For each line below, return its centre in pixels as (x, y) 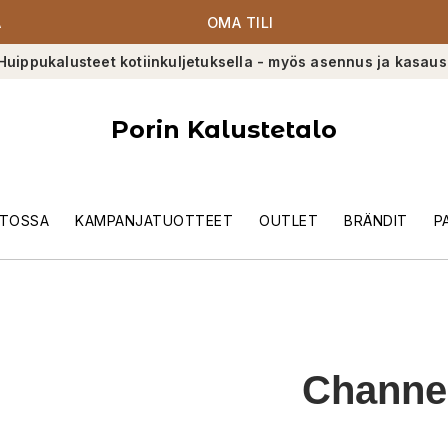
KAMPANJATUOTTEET (154, 221)
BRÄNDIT (376, 221)
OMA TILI (240, 22)
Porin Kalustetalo (224, 129)
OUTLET (288, 221)
